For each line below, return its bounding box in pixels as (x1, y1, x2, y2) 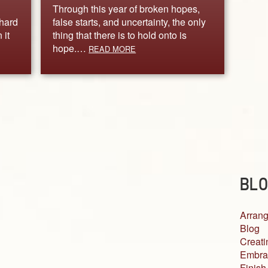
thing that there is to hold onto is (53, 28, 187, 42)
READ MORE (89, 42, 136, 54)
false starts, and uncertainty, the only (53, 14, 206, 29)
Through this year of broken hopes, (53, 1, 200, 16)
